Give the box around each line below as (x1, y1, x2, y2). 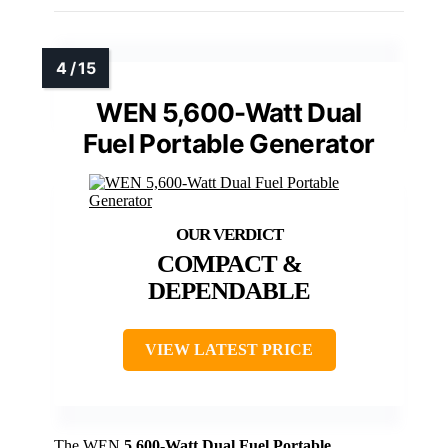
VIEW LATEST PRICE (145, 341, 313, 359)
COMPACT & (156, 250, 302, 278)
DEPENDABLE (148, 277, 310, 305)
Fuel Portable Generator (83, 128, 375, 160)
